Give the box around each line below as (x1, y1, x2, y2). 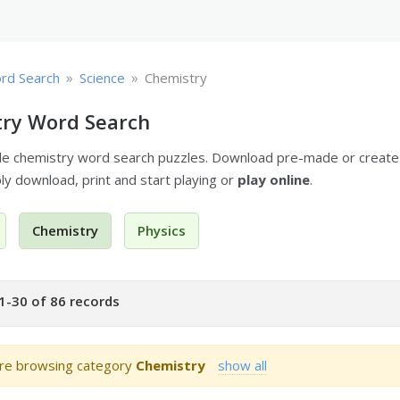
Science (79, 69, 126, 87)
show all (218, 355, 268, 374)
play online (237, 171, 311, 188)
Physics (137, 221, 187, 240)
